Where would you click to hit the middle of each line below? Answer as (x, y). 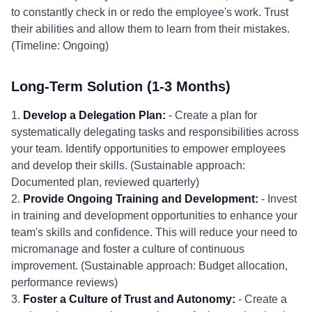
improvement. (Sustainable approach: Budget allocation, (149, 266)
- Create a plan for (211, 115)
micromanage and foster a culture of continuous (128, 249)
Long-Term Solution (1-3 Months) (121, 86)
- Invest (278, 199)
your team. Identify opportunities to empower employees (148, 149)
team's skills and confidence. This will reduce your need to (154, 232)
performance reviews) (64, 282)
